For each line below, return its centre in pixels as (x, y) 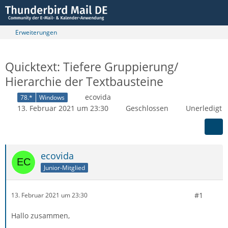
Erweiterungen (36, 32)
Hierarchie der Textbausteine (84, 81)
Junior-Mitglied (64, 167)
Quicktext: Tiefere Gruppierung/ (92, 67)
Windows (52, 97)
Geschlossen (147, 108)
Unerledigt (204, 108)
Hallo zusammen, (40, 215)
